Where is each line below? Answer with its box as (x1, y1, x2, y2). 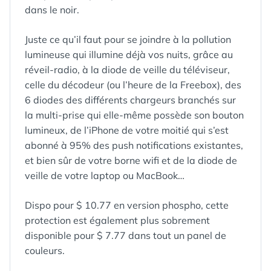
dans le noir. (25, 4, 79, 16)
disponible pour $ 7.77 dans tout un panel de (25, 229, 226, 241)
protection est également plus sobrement (25, 214, 210, 226)
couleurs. (25, 244, 65, 256)
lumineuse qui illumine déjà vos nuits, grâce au (25, 48, 233, 60)
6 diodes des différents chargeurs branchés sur (25, 94, 236, 106)
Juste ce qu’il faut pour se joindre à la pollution (25, 33, 231, 45)
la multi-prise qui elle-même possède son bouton (25, 109, 244, 121)
